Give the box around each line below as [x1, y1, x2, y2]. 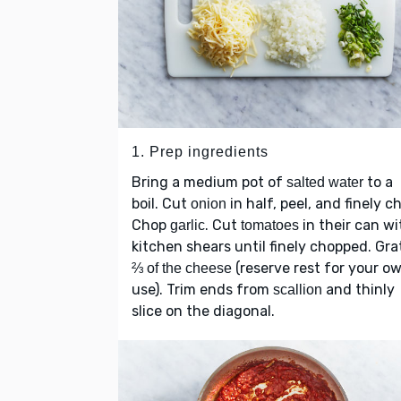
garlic [170, 218, 205, 234]
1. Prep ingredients [132, 144, 269, 160]
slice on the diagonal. [132, 303, 275, 320]
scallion [273, 282, 322, 298]
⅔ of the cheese [132, 260, 232, 277]
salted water [286, 175, 363, 191]
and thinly [322, 281, 395, 299]
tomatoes [241, 218, 299, 234]
